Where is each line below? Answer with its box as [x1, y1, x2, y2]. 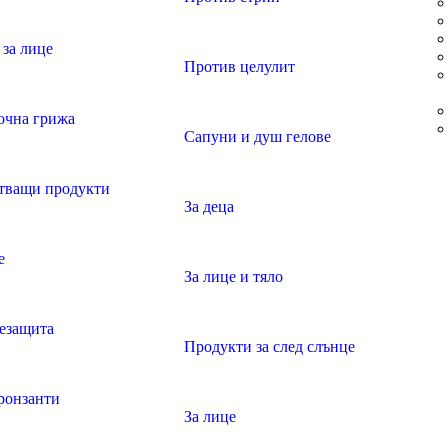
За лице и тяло [184, 268, 287, 285]
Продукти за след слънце [184, 338, 355, 355]
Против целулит [184, 58, 295, 75]
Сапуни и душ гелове [184, 128, 331, 145]
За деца [184, 198, 234, 215]
